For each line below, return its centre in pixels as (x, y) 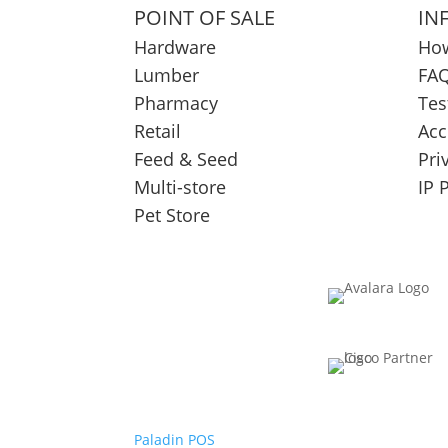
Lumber (167, 75)
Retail (158, 131)
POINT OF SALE (205, 18)
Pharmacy (176, 103)
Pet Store (172, 215)
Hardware (175, 47)
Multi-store (180, 187)
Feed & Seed (186, 159)
